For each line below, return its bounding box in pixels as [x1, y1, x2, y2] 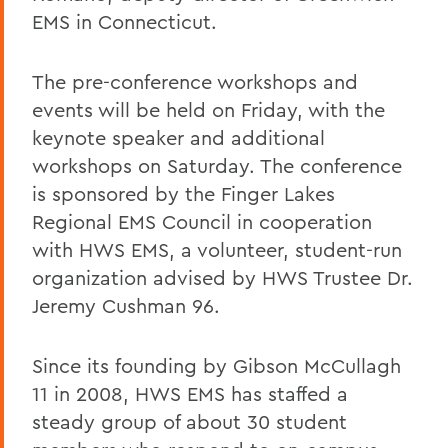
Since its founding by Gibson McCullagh [32, 352, 401, 378]
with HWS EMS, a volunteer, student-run [32, 236, 402, 262]
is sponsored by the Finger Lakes [32, 180, 335, 206]
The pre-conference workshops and [32, 68, 358, 94]
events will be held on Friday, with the [32, 96, 385, 122]
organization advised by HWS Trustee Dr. [32, 264, 413, 290]
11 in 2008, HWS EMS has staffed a [32, 380, 348, 406]
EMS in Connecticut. [32, 8, 217, 34]
